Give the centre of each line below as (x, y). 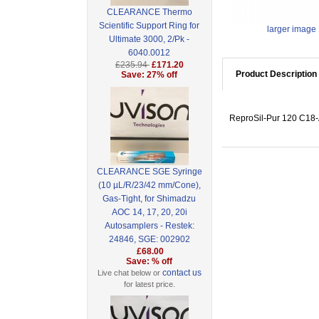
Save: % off (150, 262)
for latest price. (149, 284)
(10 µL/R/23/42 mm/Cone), (149, 185)
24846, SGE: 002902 (149, 240)
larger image (291, 30)
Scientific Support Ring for (150, 26)
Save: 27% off (150, 75)
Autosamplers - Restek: (149, 226)
